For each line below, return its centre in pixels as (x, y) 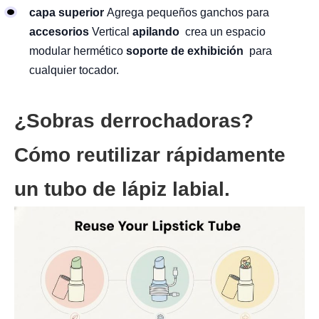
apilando (156, 32)
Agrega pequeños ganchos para (188, 13)
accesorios (59, 32)
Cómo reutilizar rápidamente (150, 155)
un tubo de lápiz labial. (122, 189)
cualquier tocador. (74, 70)
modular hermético (78, 51)
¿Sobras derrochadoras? (134, 121)
